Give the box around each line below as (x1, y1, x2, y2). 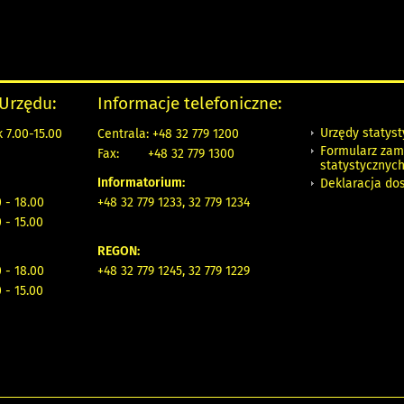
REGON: (97, 243, 140, 259)
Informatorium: (97, 175, 185, 190)
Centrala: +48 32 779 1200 (97, 126, 239, 142)
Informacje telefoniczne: (97, 93, 282, 114)
